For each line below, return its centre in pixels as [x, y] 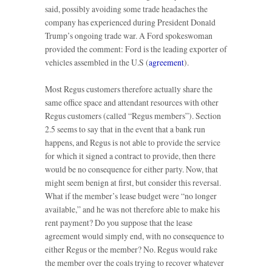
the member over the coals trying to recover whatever [134, 263]
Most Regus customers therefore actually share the [129, 89]
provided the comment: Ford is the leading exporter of [136, 49]
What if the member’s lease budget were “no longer [131, 196]
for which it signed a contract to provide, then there [130, 156]
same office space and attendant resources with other [132, 103]
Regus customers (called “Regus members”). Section [133, 116]
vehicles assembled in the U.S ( [97, 63]
